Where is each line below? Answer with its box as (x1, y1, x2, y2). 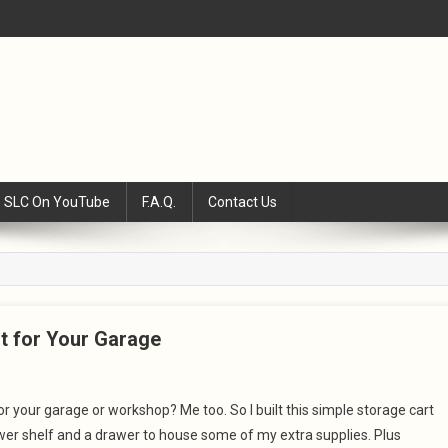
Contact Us (208, 194, 277, 210)
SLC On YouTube (4, 194, 110, 210)
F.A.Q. (142, 194, 176, 210)
